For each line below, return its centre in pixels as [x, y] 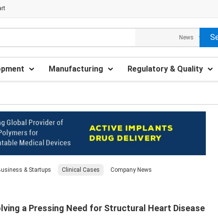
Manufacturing [76, 69]
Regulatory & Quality [165, 69]
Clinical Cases [81, 170]
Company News [131, 170]
